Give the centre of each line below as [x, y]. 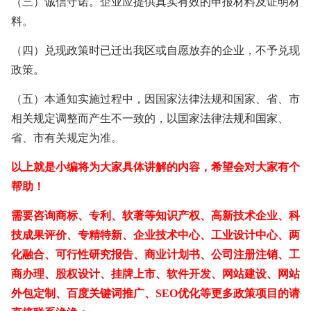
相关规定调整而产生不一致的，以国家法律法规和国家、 [150, 119]
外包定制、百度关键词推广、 [83, 294]
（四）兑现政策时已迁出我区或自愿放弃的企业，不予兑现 [155, 51]
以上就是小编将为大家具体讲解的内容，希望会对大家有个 [155, 167]
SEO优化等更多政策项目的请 [228, 294]
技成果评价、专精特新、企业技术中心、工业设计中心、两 [155, 235]
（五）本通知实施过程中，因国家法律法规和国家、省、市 [155, 99]
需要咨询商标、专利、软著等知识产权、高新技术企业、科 [155, 216]
